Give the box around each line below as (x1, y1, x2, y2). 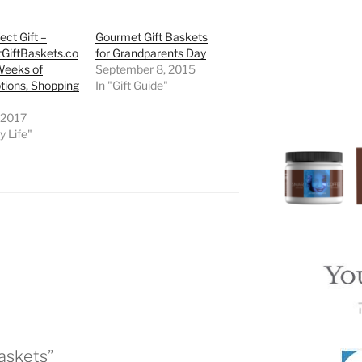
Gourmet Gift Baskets (95, 30, 208, 44)
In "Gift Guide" (95, 78, 169, 93)
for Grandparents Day (95, 46, 207, 61)
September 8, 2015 (95, 62, 196, 77)
